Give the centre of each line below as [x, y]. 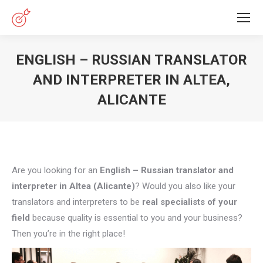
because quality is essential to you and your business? [136, 218]
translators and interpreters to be [77, 202]
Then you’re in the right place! [68, 234]
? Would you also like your [185, 186]
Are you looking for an [56, 170]
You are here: [157, 117]
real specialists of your [190, 202]
